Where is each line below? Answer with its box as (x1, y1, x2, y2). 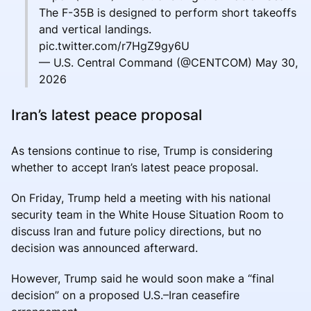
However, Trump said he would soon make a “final (11, 271, 274, 285)
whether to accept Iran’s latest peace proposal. (11, 160, 258, 174)
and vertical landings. (39, 22, 151, 36)
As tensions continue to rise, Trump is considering (11, 143, 273, 158)
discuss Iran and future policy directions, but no (11, 224, 262, 238)
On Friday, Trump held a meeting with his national (11, 190, 271, 205)
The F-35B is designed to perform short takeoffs (39, 5, 296, 19)
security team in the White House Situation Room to (11, 207, 284, 221)
